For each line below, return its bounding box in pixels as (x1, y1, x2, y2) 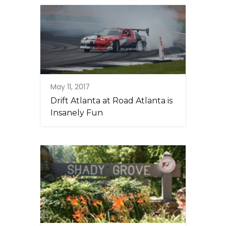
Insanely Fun (50, 107, 103, 118)
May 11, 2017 (50, 81, 90, 92)
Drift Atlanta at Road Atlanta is (50, 95, 173, 105)
